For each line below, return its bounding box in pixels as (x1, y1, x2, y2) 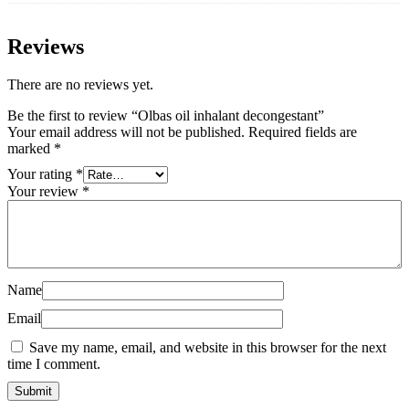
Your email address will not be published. (7, 124, 245, 141)
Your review (7, 184, 82, 200)
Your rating (7, 166, 76, 183)
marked (7, 141, 54, 157)
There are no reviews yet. (7, 77, 153, 93)
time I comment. (7, 356, 100, 372)
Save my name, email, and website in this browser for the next (29, 340, 386, 356)
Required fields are (248, 124, 357, 141)
